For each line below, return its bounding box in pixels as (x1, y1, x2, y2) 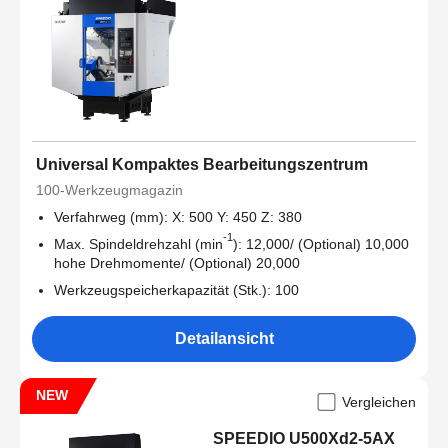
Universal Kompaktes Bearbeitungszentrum (36, 156, 368, 174)
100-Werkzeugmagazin (36, 182, 183, 199)
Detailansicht (174, 330, 274, 348)
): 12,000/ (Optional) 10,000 (233, 236, 409, 253)
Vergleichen (342, 394, 416, 411)
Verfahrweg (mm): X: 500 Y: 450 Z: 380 (54, 209, 302, 226)
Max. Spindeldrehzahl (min (54, 236, 223, 253)
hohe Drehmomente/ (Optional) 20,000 (54, 255, 300, 272)
